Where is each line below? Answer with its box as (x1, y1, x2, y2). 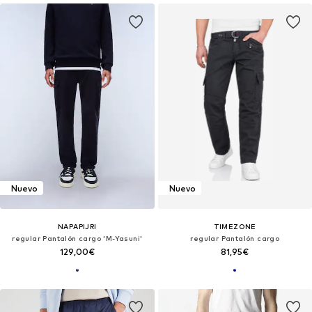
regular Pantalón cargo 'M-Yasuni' (12, 234, 143, 243)
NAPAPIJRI (57, 222, 97, 231)
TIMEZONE (213, 222, 256, 231)
